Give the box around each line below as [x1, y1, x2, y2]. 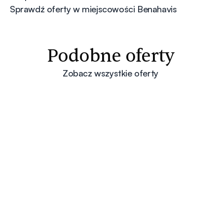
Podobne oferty [46, 44, 175, 68]
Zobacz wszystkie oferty [63, 68, 158, 79]
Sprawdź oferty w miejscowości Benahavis [10, 3, 177, 15]
